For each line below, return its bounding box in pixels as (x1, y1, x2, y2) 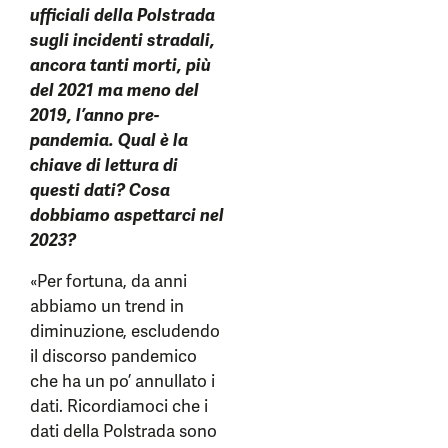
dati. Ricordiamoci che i (30, 395, 208, 418)
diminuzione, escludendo (30, 320, 220, 343)
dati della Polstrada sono (30, 420, 217, 443)
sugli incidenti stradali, (30, 29, 215, 52)
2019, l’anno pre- (30, 104, 159, 127)
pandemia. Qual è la (30, 129, 188, 152)
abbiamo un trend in (30, 295, 184, 318)
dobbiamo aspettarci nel (30, 204, 224, 227)
